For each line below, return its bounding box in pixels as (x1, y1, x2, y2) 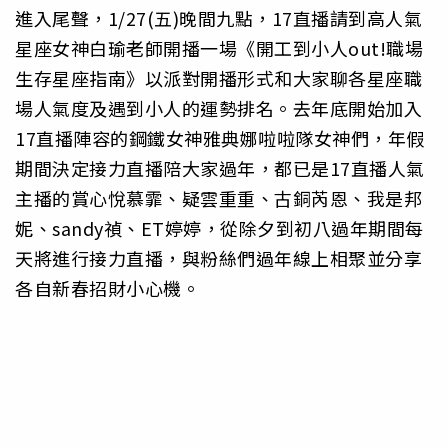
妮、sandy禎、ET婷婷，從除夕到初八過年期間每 (15, 214, 424, 241)
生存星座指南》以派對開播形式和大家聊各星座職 (15, 64, 422, 91)
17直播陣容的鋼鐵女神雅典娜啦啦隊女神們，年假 (15, 124, 425, 151)
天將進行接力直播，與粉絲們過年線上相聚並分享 (15, 244, 422, 271)
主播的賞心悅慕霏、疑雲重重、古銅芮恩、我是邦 (15, 184, 422, 211)
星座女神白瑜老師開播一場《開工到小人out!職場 (15, 34, 423, 61)
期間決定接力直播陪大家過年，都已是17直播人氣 (15, 154, 425, 181)
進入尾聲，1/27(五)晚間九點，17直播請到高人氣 (15, 4, 422, 31)
